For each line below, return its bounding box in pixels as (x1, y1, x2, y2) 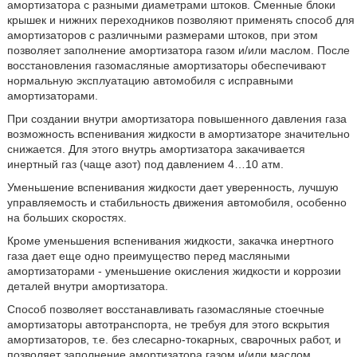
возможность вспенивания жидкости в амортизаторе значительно (6, 127, 350, 140)
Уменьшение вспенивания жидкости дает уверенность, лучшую (6, 180, 339, 194)
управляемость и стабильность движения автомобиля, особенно (6, 195, 347, 209)
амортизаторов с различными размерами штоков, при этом (6, 28, 318, 41)
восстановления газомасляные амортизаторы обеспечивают (6, 58, 326, 72)
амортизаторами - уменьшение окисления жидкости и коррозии (6, 264, 341, 277)
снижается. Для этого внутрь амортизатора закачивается (6, 142, 305, 155)
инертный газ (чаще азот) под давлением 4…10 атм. (6, 157, 284, 171)
